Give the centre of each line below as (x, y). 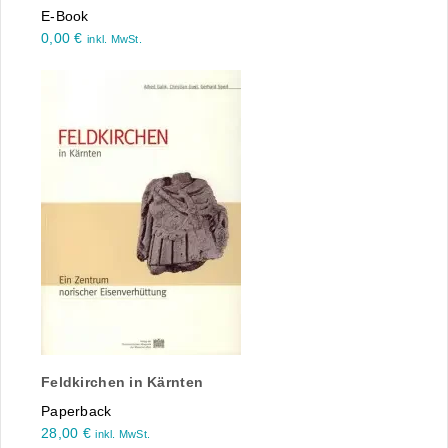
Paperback (76, 411)
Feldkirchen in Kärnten (122, 382)
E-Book (65, 16)
